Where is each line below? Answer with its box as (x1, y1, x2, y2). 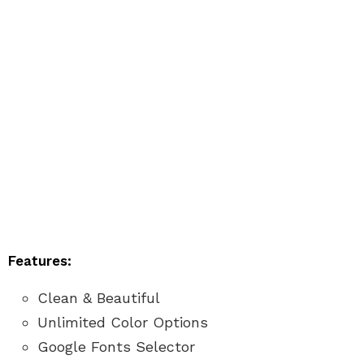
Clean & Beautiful (37, 289, 160, 307)
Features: (8, 253, 71, 270)
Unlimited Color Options (37, 314, 208, 331)
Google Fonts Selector (37, 338, 195, 356)
